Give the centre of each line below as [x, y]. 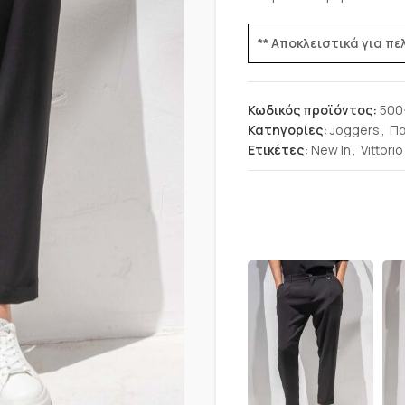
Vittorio [382, 150]
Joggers [355, 130]
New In [331, 150]
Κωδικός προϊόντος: [314, 110]
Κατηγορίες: [287, 130]
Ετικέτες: [278, 150]
